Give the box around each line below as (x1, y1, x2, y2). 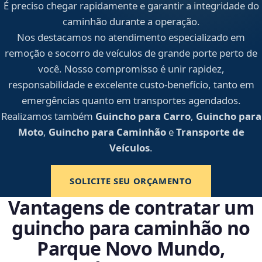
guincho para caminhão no (12, 215, 250, 241)
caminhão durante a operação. (62, 15, 200, 29)
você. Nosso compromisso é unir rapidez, (37, 62, 225, 76)
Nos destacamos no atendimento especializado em (17, 30, 245, 44)
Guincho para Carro (95, 109, 191, 123)
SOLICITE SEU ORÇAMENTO (69, 175, 192, 187)
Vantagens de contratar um (8, 195, 254, 220)
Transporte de (175, 125, 244, 139)
